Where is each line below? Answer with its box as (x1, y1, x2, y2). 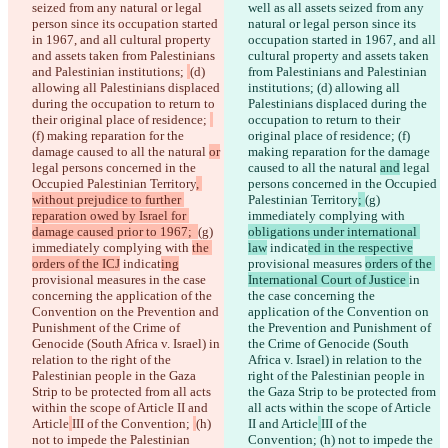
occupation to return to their (248, 112, 403, 128)
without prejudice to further (32, 192, 184, 208)
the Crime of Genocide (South (248, 336, 412, 352)
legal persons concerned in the (32, 160, 199, 176)
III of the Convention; (72, 416, 193, 432)
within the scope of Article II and (32, 400, 211, 416)
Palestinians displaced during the (248, 96, 430, 112)
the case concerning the (248, 288, 378, 304)
